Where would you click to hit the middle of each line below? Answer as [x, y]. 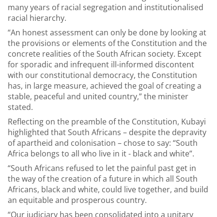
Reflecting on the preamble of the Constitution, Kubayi [107, 122]
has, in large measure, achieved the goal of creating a [105, 86]
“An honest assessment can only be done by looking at [107, 32]
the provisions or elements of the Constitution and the [107, 43]
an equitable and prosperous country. [77, 200]
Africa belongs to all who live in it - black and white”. [101, 154]
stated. [20, 107]
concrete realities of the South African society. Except [105, 54]
